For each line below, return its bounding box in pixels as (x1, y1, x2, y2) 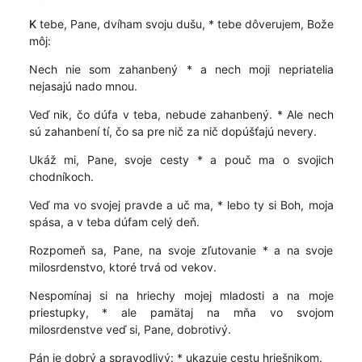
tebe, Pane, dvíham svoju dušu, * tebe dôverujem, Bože (36, 17, 334, 31)
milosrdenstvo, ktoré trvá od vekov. (28, 260, 217, 274)
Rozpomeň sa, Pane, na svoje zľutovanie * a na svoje (28, 243, 334, 257)
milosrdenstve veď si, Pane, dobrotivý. (28, 322, 231, 336)
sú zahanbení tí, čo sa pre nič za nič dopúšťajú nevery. (28, 124, 317, 138)
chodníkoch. (28, 170, 94, 183)
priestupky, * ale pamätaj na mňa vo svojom (28, 305, 334, 319)
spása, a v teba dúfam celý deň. (28, 215, 200, 229)
